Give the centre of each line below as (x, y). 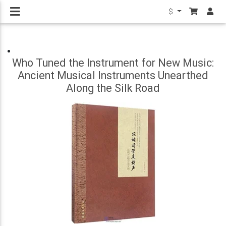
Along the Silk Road (113, 88)
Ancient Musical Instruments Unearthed (113, 75)
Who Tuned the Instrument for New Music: (113, 63)
